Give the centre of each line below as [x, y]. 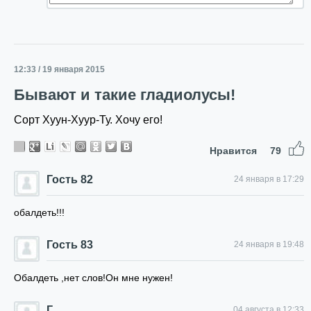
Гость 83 [70, 245]
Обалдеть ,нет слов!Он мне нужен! [93, 278]
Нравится [235, 151]
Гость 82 [70, 179]
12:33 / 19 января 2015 [59, 69]
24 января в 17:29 [269, 179]
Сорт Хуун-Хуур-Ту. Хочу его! [88, 120]
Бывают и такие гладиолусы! [125, 95]
